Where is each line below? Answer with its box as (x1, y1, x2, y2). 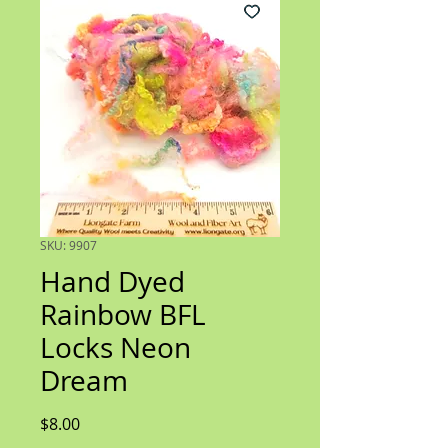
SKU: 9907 (40, 236, 97, 253)
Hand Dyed (40, 262, 185, 300)
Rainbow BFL (40, 295, 206, 333)
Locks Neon (40, 328, 191, 366)
